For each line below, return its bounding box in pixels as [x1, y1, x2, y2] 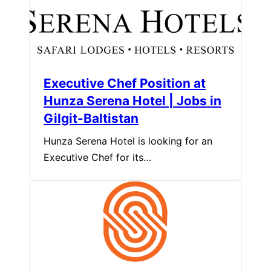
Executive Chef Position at [44, 76, 206, 91]
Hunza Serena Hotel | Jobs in [44, 93, 221, 109]
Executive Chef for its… [44, 151, 151, 164]
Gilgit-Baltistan [44, 111, 139, 126]
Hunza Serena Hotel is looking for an [44, 135, 212, 148]
